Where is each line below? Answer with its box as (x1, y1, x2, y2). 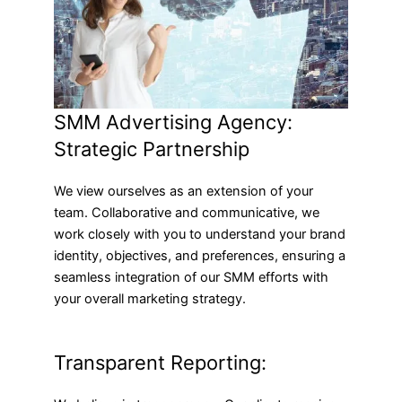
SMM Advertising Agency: (54, 110, 293, 135)
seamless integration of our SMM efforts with (54, 269, 328, 286)
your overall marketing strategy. (54, 291, 246, 308)
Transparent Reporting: (54, 350, 267, 374)
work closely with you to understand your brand (54, 226, 345, 243)
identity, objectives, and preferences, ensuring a (54, 248, 345, 265)
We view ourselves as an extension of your (54, 183, 313, 200)
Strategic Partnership (54, 137, 249, 162)
